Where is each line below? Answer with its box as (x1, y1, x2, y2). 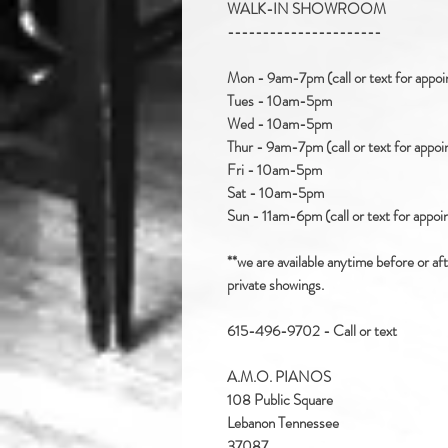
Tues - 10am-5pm (227, 90, 332, 113)
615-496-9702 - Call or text (227, 320, 397, 343)
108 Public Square (227, 389, 333, 412)
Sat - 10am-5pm (227, 182, 324, 205)
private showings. (227, 274, 324, 297)
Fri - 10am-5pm (227, 159, 322, 182)
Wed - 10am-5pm (227, 113, 332, 136)
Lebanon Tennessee (227, 412, 339, 435)
